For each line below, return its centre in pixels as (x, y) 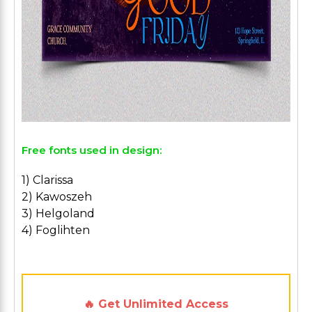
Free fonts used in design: (92, 150)
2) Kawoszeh (57, 197)
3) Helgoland (58, 213)
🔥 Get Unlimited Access (156, 304)
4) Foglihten (56, 230)
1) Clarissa (47, 180)
